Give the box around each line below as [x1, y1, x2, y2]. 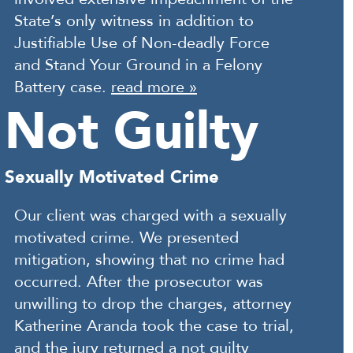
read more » [111, 76, 197, 98]
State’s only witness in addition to [14, 10, 254, 32]
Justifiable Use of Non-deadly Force [14, 32, 269, 54]
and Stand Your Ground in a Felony [14, 54, 262, 76]
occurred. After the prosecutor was [14, 271, 263, 292]
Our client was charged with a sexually [14, 205, 287, 226]
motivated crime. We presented [14, 227, 239, 248]
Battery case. [14, 76, 111, 98]
